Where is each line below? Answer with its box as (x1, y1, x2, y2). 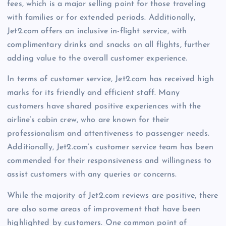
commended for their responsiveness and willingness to (7, 157, 212, 165)
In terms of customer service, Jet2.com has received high (7, 75, 214, 84)
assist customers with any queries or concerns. (7, 171, 177, 179)
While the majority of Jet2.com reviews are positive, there (7, 191, 218, 200)
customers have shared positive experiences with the (7, 102, 201, 111)
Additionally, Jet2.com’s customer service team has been (7, 143, 213, 152)
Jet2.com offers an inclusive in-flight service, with (7, 27, 187, 36)
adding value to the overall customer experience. (7, 54, 187, 63)
